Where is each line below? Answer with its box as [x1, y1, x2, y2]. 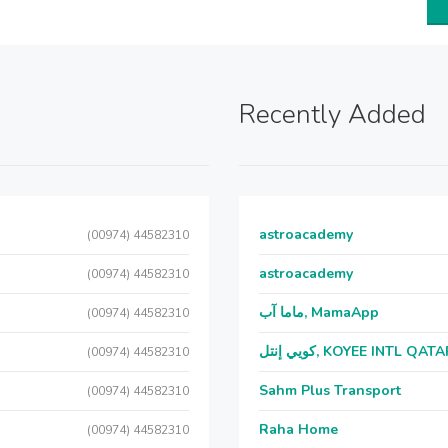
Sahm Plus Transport [259, 381, 401, 400]
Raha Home [259, 420, 338, 439]
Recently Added [239, 97, 426, 132]
